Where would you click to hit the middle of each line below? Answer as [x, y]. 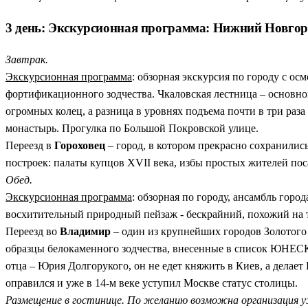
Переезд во [33, 231]
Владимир [85, 231]
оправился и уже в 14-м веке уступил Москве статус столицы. [152, 283]
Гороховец [80, 145]
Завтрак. [27, 59]
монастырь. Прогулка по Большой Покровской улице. [132, 128]
